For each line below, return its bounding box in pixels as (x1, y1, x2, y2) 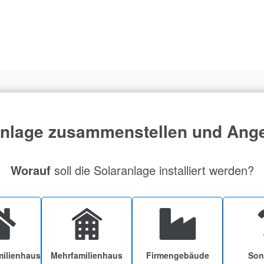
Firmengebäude (146, 249, 209, 261)
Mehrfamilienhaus (51, 249, 123, 261)
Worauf (10, 161, 51, 179)
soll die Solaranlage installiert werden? (50, 161, 254, 179)
